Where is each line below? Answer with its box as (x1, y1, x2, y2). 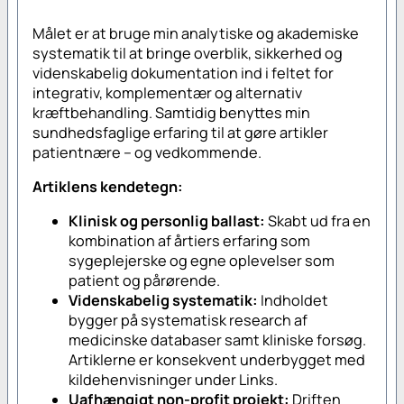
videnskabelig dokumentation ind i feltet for (32, 62, 335, 83)
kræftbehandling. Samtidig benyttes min (32, 102, 311, 123)
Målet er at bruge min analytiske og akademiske (32, 23, 360, 43)
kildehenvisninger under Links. (69, 370, 279, 390)
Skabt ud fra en (265, 211, 372, 232)
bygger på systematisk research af (69, 310, 308, 331)
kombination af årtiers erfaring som (69, 231, 311, 252)
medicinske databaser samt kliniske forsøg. (69, 330, 367, 351)
